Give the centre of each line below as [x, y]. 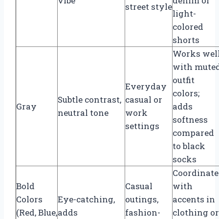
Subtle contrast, [89, 99]
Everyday [146, 86]
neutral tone [83, 112]
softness [190, 119]
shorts [186, 40]
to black [189, 146]
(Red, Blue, [37, 212]
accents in [194, 199]
